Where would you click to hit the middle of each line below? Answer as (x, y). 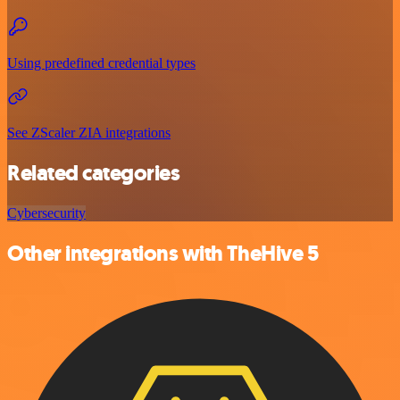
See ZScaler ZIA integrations (89, 133)
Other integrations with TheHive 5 (163, 253)
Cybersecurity (46, 212)
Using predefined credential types (101, 63)
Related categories (94, 173)
